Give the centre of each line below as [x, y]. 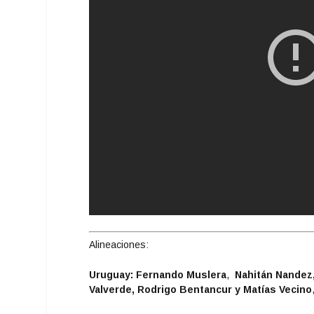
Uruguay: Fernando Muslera [158, 275]
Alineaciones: [119, 244]
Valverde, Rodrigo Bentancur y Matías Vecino [201, 290]
